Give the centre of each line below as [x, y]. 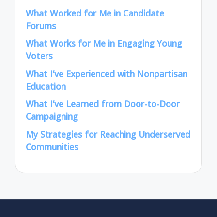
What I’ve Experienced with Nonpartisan [107, 73]
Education [46, 86]
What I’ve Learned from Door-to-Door [103, 104]
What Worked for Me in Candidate [95, 13]
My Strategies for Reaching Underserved [108, 134]
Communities [52, 147]
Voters [39, 56]
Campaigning [52, 116]
